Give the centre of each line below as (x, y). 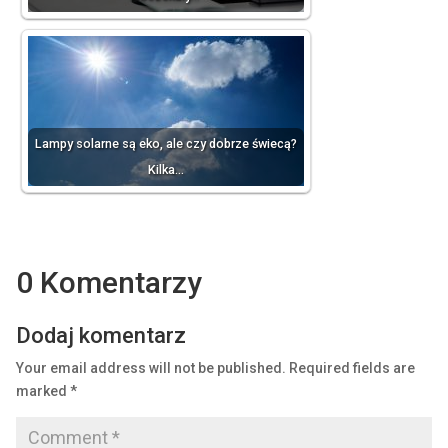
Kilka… (165, 170)
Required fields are (351, 368)
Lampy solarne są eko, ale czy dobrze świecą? (165, 144)
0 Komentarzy (108, 283)
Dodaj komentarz (100, 336)
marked (42, 391)
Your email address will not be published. (150, 368)
